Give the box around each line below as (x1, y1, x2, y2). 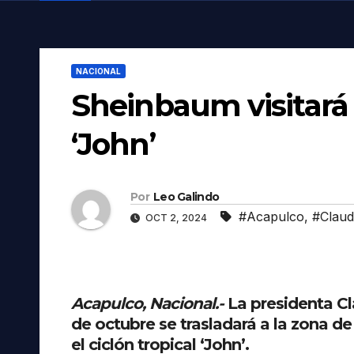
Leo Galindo (153, 189, 220, 204)
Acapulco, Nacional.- (71, 293, 224, 313)
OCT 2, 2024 (143, 211, 209, 224)
